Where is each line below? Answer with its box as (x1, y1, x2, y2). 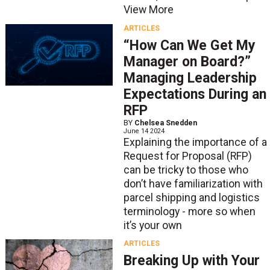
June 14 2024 (123, 127, 165, 135)
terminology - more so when (123, 205, 256, 218)
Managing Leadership (123, 69, 257, 86)
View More (123, 4, 174, 16)
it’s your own (123, 219, 182, 231)
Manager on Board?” (123, 53, 251, 70)
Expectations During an (123, 86, 266, 102)
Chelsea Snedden (134, 118, 197, 127)
